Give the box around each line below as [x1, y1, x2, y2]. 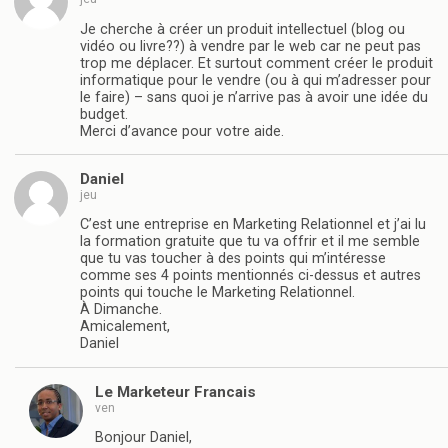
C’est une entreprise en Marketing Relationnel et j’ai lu [80, 216, 426, 234]
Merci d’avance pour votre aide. [80, 122, 284, 140]
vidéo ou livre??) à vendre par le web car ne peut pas [80, 37, 421, 55]
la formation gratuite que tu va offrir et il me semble [80, 233, 420, 251]
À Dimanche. [80, 301, 162, 319]
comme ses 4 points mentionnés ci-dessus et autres [80, 267, 421, 285]
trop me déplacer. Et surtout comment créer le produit [80, 54, 433, 72]
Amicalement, [80, 318, 170, 336]
